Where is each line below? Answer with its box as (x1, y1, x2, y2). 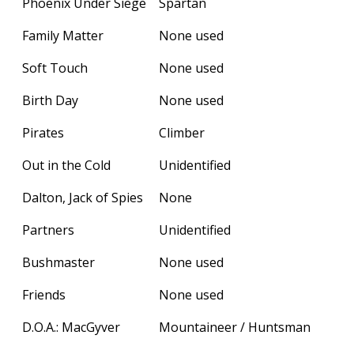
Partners (22, 220, 74, 239)
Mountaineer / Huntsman (159, 318, 311, 336)
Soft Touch (22, 58, 88, 77)
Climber (159, 123, 205, 141)
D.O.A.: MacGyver (22, 318, 120, 336)
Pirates (22, 123, 64, 141)
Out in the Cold (22, 156, 111, 174)
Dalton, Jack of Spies (22, 188, 143, 206)
